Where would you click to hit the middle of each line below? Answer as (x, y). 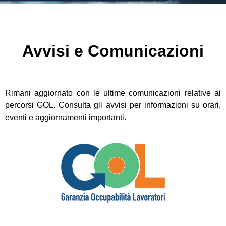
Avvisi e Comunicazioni (113, 51)
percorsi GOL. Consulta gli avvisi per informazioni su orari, (113, 105)
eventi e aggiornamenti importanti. (66, 117)
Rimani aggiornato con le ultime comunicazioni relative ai (113, 93)
